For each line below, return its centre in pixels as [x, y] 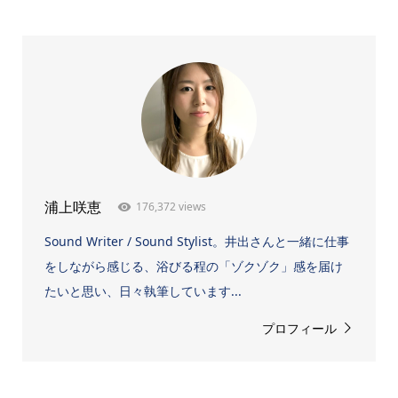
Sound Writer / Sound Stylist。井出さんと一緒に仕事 [196, 242]
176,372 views [171, 207]
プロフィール [300, 329]
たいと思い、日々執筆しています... [143, 291]
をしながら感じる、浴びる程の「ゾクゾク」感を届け [193, 267]
